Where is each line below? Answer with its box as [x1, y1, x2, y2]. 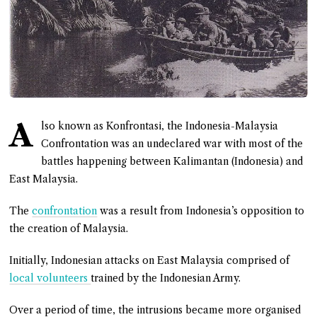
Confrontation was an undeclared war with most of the [41, 137, 304, 151]
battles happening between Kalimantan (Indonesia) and [41, 155, 304, 168]
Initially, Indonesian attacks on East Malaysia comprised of [9, 254, 290, 267]
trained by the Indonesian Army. [91, 272, 241, 285]
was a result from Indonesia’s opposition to [97, 204, 305, 218]
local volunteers [9, 272, 91, 285]
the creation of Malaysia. [9, 222, 129, 236]
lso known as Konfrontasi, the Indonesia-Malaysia [41, 120, 279, 133]
